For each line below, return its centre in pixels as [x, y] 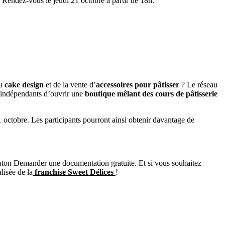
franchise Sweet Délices [74, 172]
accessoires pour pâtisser [138, 85]
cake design [24, 85]
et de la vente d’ [70, 85]
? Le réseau [198, 85]
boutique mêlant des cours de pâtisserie [151, 94]
